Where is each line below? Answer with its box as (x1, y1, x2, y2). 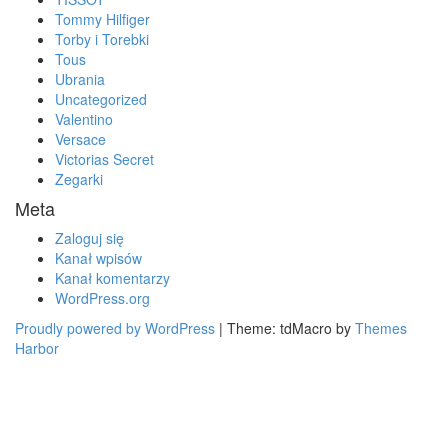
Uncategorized (55, 89, 147, 109)
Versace (55, 129, 106, 149)
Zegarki (55, 169, 103, 189)
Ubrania (55, 69, 105, 89)
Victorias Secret (55, 149, 154, 169)
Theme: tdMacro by (227, 318, 355, 338)
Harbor (15, 338, 59, 358)
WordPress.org (55, 288, 150, 308)
